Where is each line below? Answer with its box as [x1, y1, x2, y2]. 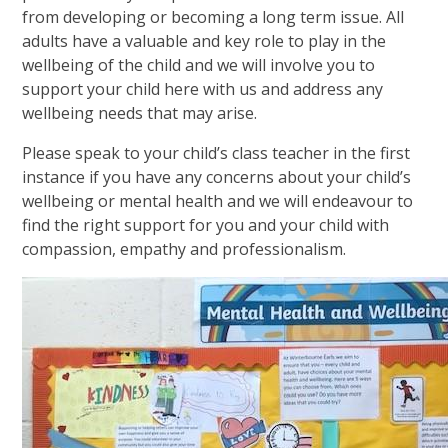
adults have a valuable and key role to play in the [22, 29, 387, 52]
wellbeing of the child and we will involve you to [22, 53, 376, 76]
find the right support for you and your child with [22, 213, 390, 236]
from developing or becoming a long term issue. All [22, 5, 405, 28]
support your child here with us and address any [22, 77, 384, 100]
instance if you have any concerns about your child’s [22, 165, 412, 188]
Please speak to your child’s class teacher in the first [22, 141, 411, 164]
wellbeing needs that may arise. [22, 101, 258, 124]
